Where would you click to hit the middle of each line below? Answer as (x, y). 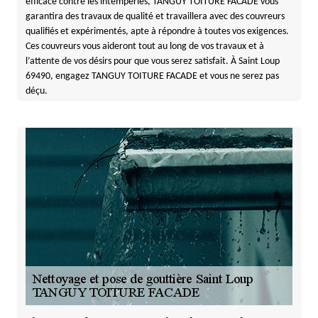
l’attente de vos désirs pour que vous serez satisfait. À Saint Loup (152, 61)
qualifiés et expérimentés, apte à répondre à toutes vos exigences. (157, 32)
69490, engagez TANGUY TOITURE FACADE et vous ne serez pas (152, 76)
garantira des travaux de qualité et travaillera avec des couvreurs (155, 17)
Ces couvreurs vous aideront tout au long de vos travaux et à (144, 46)
